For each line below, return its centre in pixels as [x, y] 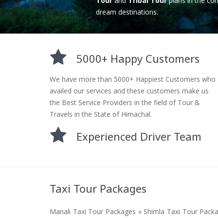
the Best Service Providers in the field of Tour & [125, 102]
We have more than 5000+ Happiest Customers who [133, 79]
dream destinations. [127, 12]
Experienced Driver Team [139, 136]
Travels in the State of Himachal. [101, 114]
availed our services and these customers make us [129, 91]
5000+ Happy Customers [138, 58]
